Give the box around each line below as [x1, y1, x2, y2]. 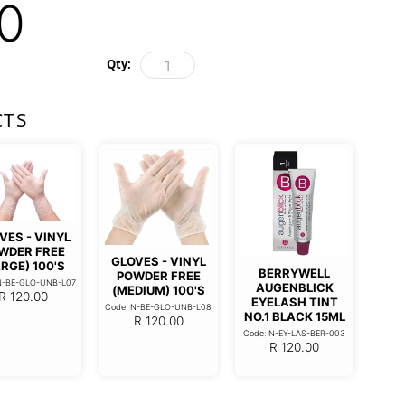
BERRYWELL [259, 265, 331, 280]
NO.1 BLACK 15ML [243, 308, 345, 324]
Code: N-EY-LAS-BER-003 [243, 327, 346, 338]
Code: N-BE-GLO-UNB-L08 [105, 301, 212, 312]
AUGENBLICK [255, 279, 334, 295]
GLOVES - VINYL [110, 253, 206, 268]
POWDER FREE [116, 268, 201, 283]
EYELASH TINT [250, 294, 338, 309]
